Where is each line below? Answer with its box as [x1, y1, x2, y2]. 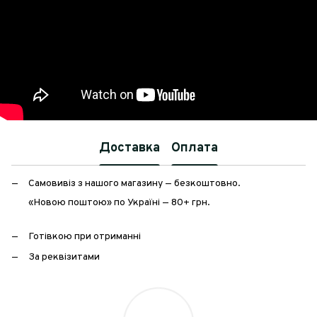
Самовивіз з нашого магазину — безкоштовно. [28, 177, 241, 190]
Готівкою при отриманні [28, 231, 141, 243]
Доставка [99, 140, 160, 157]
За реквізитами [28, 250, 100, 263]
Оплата [171, 140, 218, 157]
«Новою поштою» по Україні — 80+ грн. [28, 196, 210, 209]
